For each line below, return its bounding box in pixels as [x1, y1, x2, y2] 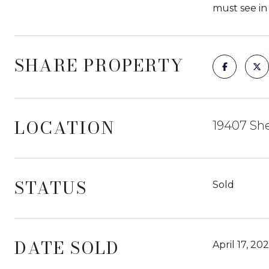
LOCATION [14, 115, 115, 141]
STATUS [14, 175, 87, 201]
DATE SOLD [14, 235, 119, 261]
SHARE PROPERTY [14, 52, 184, 78]
